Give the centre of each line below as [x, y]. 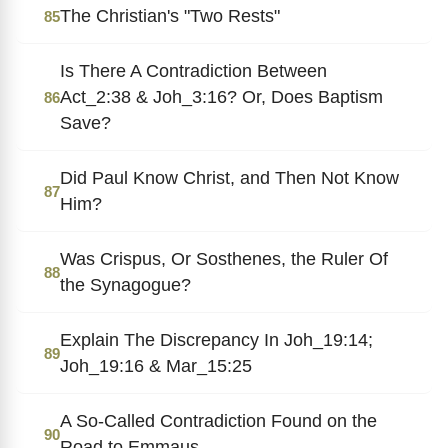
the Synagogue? [125, 284]
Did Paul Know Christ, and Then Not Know [229, 177]
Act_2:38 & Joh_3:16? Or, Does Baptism [221, 96]
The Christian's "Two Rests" [170, 15]
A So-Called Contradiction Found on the [218, 420]
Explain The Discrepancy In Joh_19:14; [216, 339]
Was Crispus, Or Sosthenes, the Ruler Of [224, 258]
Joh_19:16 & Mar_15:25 [156, 365]
